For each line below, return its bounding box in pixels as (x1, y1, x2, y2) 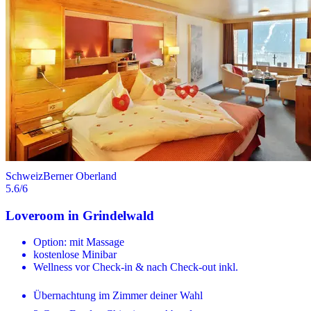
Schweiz (6, 169, 43, 182)
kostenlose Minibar (33, 249, 117, 261)
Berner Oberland (43, 169, 117, 182)
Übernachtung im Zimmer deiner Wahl (33, 289, 203, 302)
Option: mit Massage (33, 236, 124, 249)
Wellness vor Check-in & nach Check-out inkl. (33, 261, 238, 274)
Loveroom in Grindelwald (6, 208, 154, 223)
